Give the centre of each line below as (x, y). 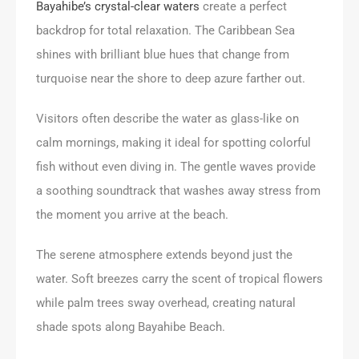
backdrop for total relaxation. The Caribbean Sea (165, 30)
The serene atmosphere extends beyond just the (164, 254)
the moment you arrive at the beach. (132, 214)
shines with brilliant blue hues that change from (163, 54)
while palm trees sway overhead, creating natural (166, 303)
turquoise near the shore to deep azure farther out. (171, 78)
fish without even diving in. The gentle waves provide (176, 166)
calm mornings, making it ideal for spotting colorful (173, 142)
